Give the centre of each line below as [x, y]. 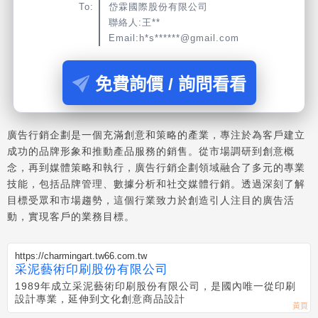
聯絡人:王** [135, 22]
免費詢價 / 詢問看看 [170, 84]
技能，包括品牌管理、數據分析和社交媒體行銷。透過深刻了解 [156, 183]
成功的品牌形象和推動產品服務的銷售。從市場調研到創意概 [151, 151]
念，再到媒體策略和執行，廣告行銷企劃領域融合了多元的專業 [156, 167]
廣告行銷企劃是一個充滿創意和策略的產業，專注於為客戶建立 [156, 135]
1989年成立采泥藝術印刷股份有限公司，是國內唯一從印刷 [155, 286]
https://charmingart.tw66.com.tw [81, 256]
